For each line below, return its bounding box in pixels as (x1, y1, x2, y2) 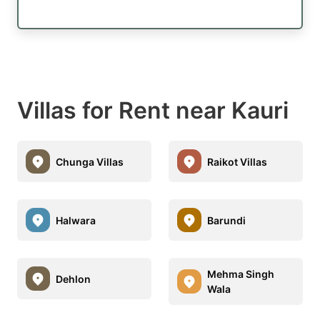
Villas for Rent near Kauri (17, 96, 289, 125)
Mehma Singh (207, 268, 274, 281)
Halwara (56, 214, 96, 226)
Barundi (207, 214, 246, 226)
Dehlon (56, 272, 91, 285)
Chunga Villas (56, 155, 124, 168)
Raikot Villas (207, 155, 267, 168)
